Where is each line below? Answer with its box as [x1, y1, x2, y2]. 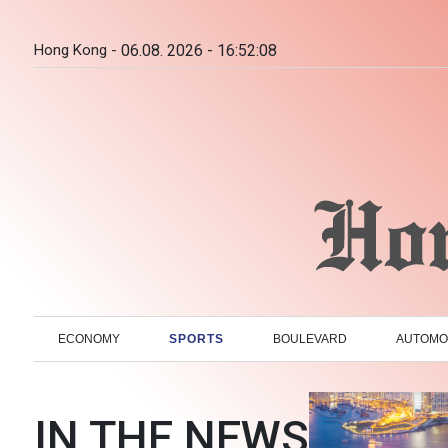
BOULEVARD [273, 331, 348, 346]
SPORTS [169, 331, 225, 346]
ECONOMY [58, 331, 121, 346]
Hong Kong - [34, 41, 117, 59]
